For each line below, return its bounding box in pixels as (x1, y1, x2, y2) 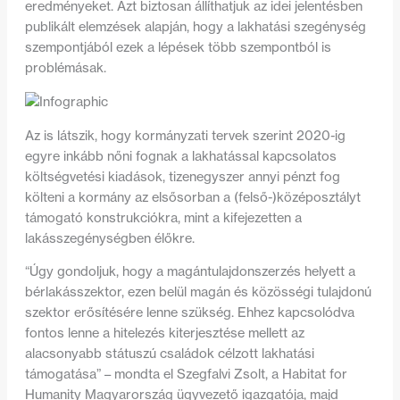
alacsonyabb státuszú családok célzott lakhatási (24, 346, 314, 362)
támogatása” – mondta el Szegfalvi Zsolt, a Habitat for (24, 366, 347, 383)
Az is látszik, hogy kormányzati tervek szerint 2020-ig (24, 127, 346, 144)
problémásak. (24, 60, 106, 77)
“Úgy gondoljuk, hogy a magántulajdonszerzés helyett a (24, 263, 355, 280)
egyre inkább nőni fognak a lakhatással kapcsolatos (24, 147, 337, 164)
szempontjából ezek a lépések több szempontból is (24, 39, 331, 56)
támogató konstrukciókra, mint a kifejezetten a (24, 209, 302, 226)
